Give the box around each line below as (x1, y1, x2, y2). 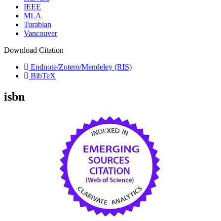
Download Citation (4, 45, 64, 54)
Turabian (24, 20, 51, 29)
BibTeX (29, 71, 56, 80)
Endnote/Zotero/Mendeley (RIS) (29, 62, 132, 71)
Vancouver (24, 29, 57, 37)
